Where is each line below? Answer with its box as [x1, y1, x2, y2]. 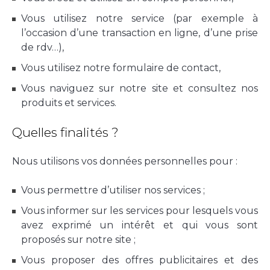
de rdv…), [21, 41, 64, 53]
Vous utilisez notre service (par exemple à [21, 12, 258, 24]
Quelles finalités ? [12, 124, 119, 140]
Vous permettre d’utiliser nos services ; [21, 184, 205, 196]
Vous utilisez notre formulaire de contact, [21, 61, 221, 74]
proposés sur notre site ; [21, 233, 136, 245]
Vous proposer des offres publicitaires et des [21, 254, 258, 266]
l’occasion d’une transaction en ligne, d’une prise [21, 27, 258, 39]
